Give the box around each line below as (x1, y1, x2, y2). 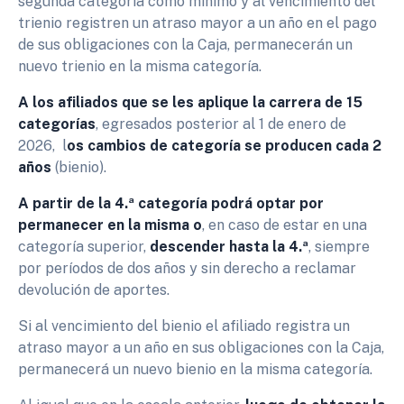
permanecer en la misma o (18, 216, 202, 234)
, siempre (308, 237, 370, 255)
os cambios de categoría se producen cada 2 (67, 136, 381, 154)
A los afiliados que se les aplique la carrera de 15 (18, 93, 363, 111)
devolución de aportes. (18, 280, 173, 298)
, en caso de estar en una (202, 216, 367, 234)
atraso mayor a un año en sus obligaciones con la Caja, (18, 338, 384, 356)
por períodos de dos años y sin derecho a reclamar (18, 259, 356, 277)
